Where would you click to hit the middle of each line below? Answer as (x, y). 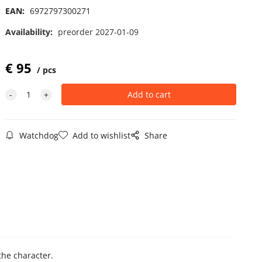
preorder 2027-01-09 (98, 32)
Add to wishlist (101, 135)
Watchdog (39, 135)
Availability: (30, 32)
